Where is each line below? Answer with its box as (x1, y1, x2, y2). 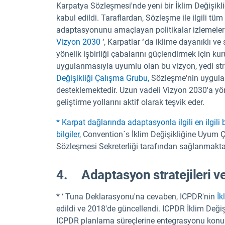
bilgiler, (56, 129, 81, 139)
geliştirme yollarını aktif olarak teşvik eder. (56, 97, 204, 107)
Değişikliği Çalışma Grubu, (56, 73, 149, 83)
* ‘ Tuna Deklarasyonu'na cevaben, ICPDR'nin (56, 192, 217, 202)
